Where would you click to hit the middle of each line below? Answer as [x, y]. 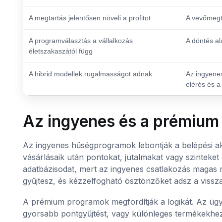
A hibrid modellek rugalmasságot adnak [90, 74]
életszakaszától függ [60, 51]
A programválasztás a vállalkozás [81, 40]
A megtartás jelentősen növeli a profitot [89, 18]
